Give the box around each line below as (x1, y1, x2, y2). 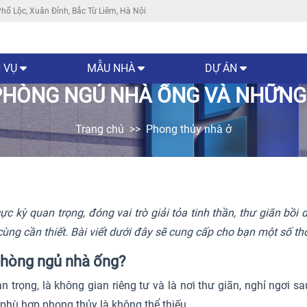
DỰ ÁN (205, 62, 240, 75)
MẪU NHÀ (87, 62, 135, 75)
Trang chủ (75, 123, 124, 136)
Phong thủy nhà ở (146, 123, 232, 136)
